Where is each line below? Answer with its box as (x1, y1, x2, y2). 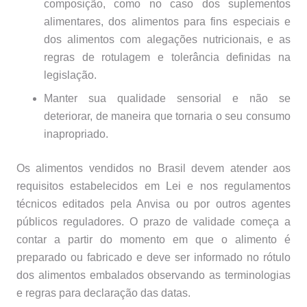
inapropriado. (44, 128, 108, 140)
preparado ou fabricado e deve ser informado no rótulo (16, 251, 291, 264)
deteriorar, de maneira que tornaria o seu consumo (44, 110, 291, 123)
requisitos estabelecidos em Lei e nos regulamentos (16, 180, 291, 193)
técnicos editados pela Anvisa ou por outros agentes (16, 198, 291, 210)
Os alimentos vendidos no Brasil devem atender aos (16, 162, 291, 175)
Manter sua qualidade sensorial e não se (44, 93, 291, 105)
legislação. (44, 69, 97, 82)
